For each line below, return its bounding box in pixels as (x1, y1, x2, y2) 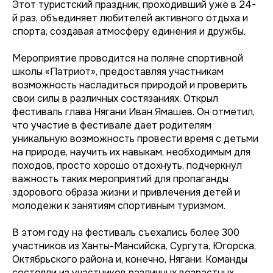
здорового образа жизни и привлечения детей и (12, 185, 240, 199)
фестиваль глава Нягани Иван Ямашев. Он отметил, (12, 105, 255, 118)
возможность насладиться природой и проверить (12, 78, 247, 91)
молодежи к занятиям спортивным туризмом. (12, 199, 225, 212)
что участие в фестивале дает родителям (12, 118, 211, 132)
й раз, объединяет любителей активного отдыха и (12, 11, 248, 24)
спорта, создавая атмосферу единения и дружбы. (12, 24, 246, 38)
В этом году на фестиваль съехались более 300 (12, 225, 239, 239)
